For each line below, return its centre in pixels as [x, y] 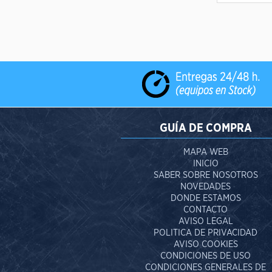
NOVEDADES [206, 187]
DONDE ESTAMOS [206, 198]
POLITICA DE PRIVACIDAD [206, 233]
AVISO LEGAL [206, 221]
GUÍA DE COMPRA [206, 128]
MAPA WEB [206, 152]
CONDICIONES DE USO [206, 256]
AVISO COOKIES [206, 244]
